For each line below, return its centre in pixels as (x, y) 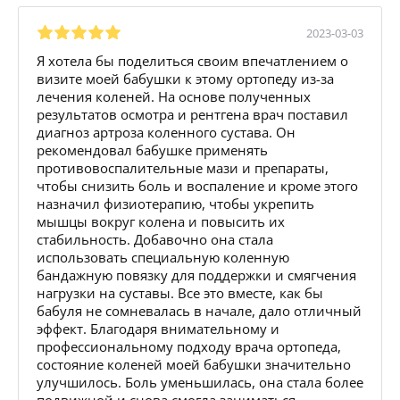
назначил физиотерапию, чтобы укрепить (175, 203)
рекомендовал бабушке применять (152, 150)
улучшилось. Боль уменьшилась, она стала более (200, 382)
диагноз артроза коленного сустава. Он (166, 132)
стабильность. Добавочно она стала (155, 239)
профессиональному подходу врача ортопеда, (189, 346)
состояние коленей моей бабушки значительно (194, 364)
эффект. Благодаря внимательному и (158, 328)
